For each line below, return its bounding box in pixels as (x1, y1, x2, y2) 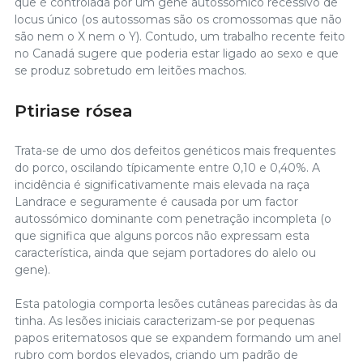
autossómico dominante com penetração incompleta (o (15, 211, 331, 226)
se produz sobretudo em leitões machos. (15, 62, 246, 78)
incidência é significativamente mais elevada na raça (15, 177, 310, 192)
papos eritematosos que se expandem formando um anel (15, 330, 341, 345)
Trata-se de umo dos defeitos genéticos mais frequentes (15, 143, 335, 158)
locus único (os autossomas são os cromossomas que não (15, 11, 342, 27)
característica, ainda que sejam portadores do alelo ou (15, 245, 316, 260)
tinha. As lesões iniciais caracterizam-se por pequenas (15, 313, 314, 328)
